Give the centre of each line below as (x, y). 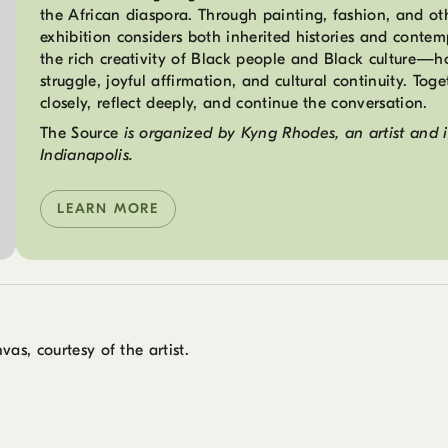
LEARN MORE (108, 208)
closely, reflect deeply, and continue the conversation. (233, 103)
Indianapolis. (86, 155)
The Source (79, 133)
